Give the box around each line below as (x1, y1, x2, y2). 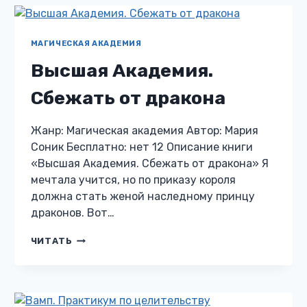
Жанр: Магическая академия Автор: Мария (30, 124, 258, 138)
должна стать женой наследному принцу (30, 190, 255, 204)
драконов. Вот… (30, 206, 114, 220)
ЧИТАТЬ (30, 236, 73, 247)
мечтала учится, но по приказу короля (30, 173, 236, 187)
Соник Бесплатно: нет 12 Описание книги (30, 140, 253, 154)
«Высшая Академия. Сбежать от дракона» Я (30, 157, 269, 171)
